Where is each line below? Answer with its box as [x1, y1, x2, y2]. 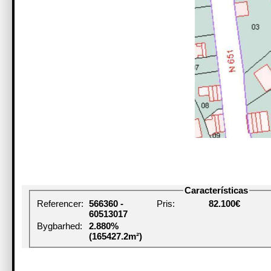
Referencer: [37, 198, 84, 209]
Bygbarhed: [37, 220, 83, 231]
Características [184, 185, 248, 195]
